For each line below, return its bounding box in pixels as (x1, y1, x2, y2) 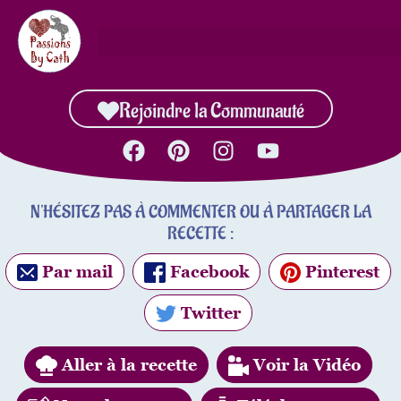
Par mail (38, 262, 114, 281)
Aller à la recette (56, 355, 197, 374)
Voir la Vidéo (248, 355, 361, 374)
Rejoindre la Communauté (118, 98, 304, 124)
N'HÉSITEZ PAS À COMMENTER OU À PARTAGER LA (30, 201, 371, 223)
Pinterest (301, 262, 380, 281)
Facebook (165, 262, 249, 281)
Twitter (176, 303, 242, 322)
